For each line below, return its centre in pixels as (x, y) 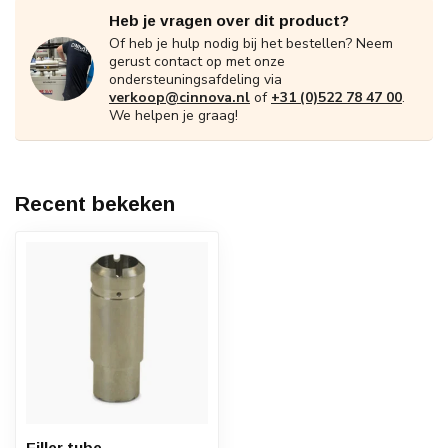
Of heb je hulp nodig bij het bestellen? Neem (251, 43)
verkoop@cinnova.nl (179, 97)
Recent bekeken (95, 203)
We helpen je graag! (173, 115)
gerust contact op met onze (197, 61)
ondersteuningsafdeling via (195, 79)
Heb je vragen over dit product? (229, 20)
